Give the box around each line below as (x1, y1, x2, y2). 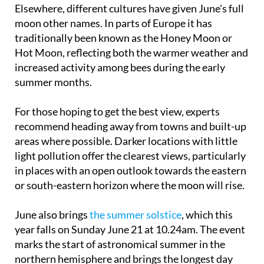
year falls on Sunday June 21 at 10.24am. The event (15, 200, 245, 214)
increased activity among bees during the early (15, 38, 225, 52)
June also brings (15, 186, 90, 199)
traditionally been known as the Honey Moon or (15, 9, 232, 22)
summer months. (15, 53, 92, 67)
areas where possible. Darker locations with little (15, 112, 237, 126)
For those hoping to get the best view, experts (15, 82, 220, 96)
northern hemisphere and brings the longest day (15, 230, 233, 243)
